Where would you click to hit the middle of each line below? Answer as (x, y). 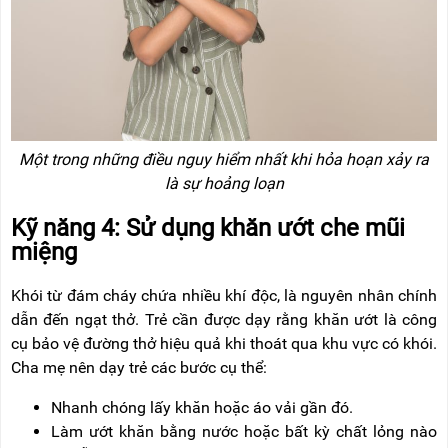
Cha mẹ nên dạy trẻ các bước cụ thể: (139, 367)
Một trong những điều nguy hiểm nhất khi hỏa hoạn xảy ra (224, 159)
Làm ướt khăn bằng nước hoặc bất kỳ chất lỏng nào (244, 431)
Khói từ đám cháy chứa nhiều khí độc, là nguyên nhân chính (224, 295)
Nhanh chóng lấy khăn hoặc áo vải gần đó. (202, 407)
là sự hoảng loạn (224, 183)
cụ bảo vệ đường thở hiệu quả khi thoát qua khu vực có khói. (224, 343)
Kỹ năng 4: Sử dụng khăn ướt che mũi (208, 227)
